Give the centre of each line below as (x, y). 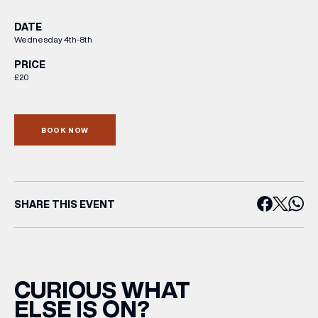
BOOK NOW (65, 130)
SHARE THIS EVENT (65, 204)
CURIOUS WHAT (102, 290)
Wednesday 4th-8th (53, 39)
